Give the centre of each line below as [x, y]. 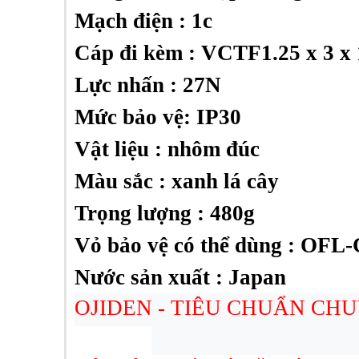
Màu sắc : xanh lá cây [176, 181]
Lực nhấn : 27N [147, 85]
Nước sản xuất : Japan [180, 277]
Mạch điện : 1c [143, 21]
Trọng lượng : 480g [164, 213]
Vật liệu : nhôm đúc [167, 149]
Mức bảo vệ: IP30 [157, 117]
